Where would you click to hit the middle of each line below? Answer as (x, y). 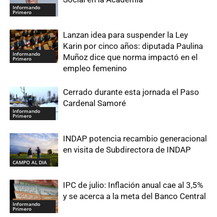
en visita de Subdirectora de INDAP (127, 150)
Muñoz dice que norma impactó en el (130, 57)
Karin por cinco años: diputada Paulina (133, 46)
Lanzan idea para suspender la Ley (125, 35)
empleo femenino (95, 69)
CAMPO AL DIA (30, 162)
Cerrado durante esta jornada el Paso (131, 92)
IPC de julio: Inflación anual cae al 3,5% (133, 185)
